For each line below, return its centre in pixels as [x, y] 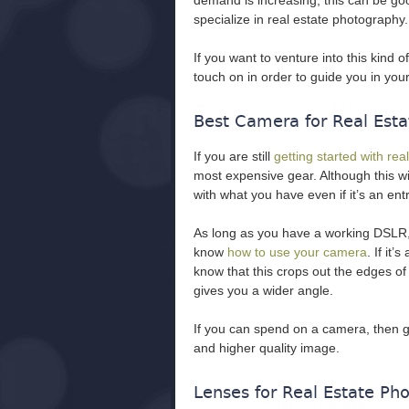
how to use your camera [297, 252]
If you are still [234, 156]
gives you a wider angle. [263, 290]
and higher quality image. [267, 348]
